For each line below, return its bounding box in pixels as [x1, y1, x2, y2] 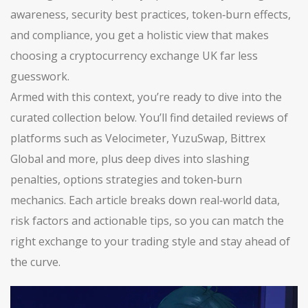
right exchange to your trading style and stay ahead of [10, 234, 290, 249]
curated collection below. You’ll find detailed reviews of [10, 110, 288, 125]
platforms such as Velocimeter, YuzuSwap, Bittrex [10, 131, 265, 146]
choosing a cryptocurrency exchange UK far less [10, 48, 258, 63]
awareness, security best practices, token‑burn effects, [10, 7, 291, 22]
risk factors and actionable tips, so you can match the [10, 213, 284, 228]
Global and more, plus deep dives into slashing [10, 151, 250, 166]
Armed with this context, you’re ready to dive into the [10, 89, 282, 104]
